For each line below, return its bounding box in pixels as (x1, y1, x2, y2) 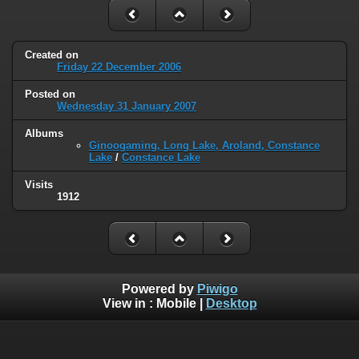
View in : (102, 296, 156, 310)
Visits (25, 179, 53, 192)
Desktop (205, 296, 257, 310)
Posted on (25, 88, 75, 101)
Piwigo (196, 281, 238, 296)
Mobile (155, 296, 196, 310)
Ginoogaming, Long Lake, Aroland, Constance (89, 139, 320, 152)
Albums (25, 127, 63, 140)
